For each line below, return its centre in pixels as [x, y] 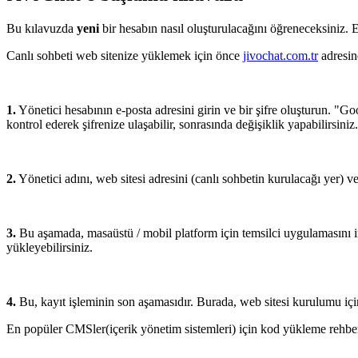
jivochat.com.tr [280, 55]
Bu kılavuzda [42, 28]
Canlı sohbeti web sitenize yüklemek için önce [125, 55]
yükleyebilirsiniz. [50, 247]
